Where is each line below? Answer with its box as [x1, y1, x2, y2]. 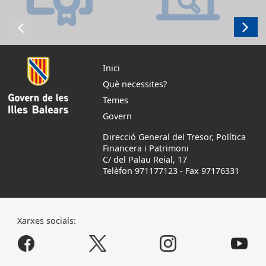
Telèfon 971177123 [102, 164, 178, 176]
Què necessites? [102, 78, 167, 90]
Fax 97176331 [185, 164, 239, 176]
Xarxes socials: [17, 214, 76, 226]
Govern [102, 110, 132, 122]
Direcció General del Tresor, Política [102, 131, 246, 142]
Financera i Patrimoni [102, 142, 189, 154]
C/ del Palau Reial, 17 [102, 153, 187, 165]
